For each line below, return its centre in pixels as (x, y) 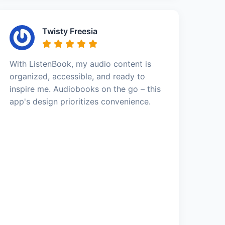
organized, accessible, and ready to (78, 76)
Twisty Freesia (70, 31)
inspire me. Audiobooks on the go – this (85, 89)
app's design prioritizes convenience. (80, 101)
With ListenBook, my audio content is (81, 64)
